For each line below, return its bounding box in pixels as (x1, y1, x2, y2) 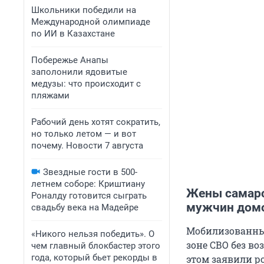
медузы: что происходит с (31, 78, 141, 89)
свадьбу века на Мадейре (31, 202, 138, 213)
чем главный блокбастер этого (31, 240, 160, 251)
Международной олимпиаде (31, 16, 150, 27)
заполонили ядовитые (31, 67, 127, 77)
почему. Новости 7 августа (31, 140, 143, 151)
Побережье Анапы (31, 55, 108, 65)
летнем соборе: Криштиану (31, 179, 145, 189)
